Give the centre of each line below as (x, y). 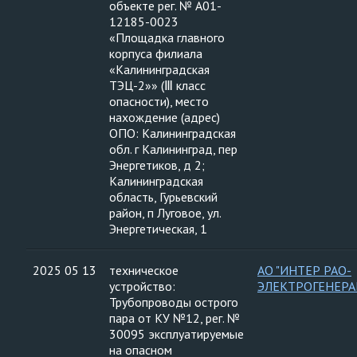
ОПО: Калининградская (173, 133)
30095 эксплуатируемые (177, 334)
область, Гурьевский (163, 197)
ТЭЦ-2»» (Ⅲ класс (157, 85)
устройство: (142, 286)
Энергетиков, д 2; (157, 165)
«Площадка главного (167, 37)
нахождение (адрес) (165, 117)
